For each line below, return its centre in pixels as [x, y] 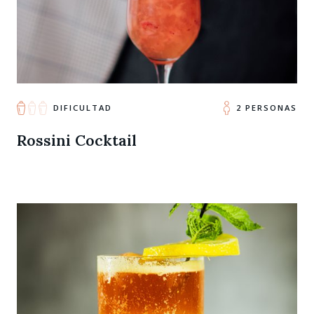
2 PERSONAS [266, 107]
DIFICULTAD [82, 107]
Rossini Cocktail [77, 140]
